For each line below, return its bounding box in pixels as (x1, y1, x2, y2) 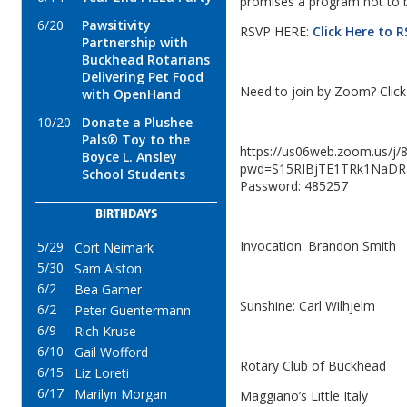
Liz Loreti (74, 364, 129, 382)
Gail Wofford (74, 343, 148, 361)
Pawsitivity (82, 16, 151, 34)
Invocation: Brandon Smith (240, 237, 396, 255)
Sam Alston (74, 260, 142, 277)
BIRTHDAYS (94, 208, 158, 222)
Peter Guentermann (74, 302, 191, 319)
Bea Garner (74, 281, 142, 298)
